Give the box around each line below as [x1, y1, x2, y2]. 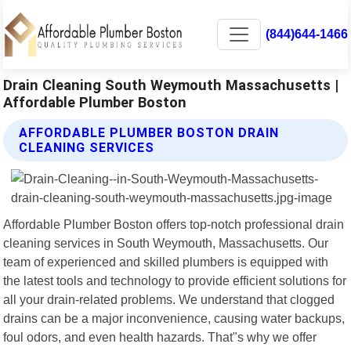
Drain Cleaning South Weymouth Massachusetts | [3, 76, 339, 93]
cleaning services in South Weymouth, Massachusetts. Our [3, 235, 329, 250]
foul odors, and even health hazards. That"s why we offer [3, 329, 317, 344]
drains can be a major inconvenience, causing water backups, [3, 310, 346, 325]
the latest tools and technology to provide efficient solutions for [3, 273, 347, 288]
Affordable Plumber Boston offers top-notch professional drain [3, 216, 345, 231]
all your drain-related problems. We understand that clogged [3, 291, 335, 306]
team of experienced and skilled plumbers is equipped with [3, 254, 329, 269]
